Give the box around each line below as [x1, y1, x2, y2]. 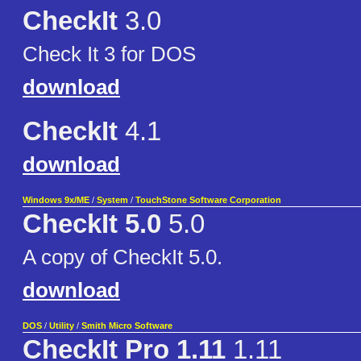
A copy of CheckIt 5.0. [23, 245, 222, 270]
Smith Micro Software [81, 321, 172, 331]
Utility [49, 321, 74, 331]
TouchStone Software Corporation [135, 195, 281, 205]
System [97, 195, 128, 205]
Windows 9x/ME [23, 195, 89, 205]
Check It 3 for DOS [23, 42, 196, 67]
